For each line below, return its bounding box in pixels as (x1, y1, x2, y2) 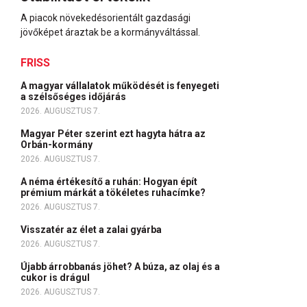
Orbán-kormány (21, 139, 95, 150)
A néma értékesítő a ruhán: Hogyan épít (21, 176, 197, 187)
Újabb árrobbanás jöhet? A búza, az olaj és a (21, 261, 220, 272)
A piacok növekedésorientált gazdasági (21, 12, 191, 23)
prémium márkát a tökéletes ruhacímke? (21, 187, 208, 198)
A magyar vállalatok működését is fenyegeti (21, 80, 219, 91)
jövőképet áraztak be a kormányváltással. (21, 27, 200, 38)
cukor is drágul (21, 272, 92, 283)
